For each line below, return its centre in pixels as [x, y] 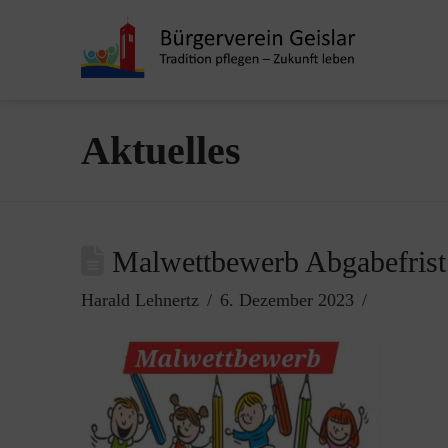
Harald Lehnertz [139, 300]
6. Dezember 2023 [286, 300]
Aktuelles [160, 150]
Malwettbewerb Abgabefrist [274, 262]
